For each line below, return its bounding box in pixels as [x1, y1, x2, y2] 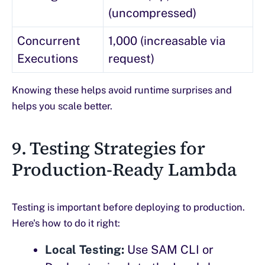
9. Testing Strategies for [12, 136, 205, 161]
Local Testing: [45, 243, 124, 257]
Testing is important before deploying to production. [12, 201, 245, 214]
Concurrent [17, 34, 80, 49]
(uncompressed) [108, 6, 196, 21]
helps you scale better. [12, 100, 112, 112]
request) [108, 51, 154, 66]
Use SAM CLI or [124, 243, 214, 257]
